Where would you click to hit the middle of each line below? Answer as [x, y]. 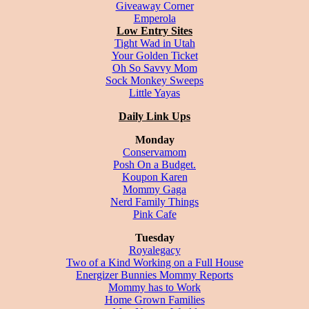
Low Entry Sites [154, 30]
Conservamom [154, 152]
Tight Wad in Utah [154, 43]
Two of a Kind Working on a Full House [154, 262]
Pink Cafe [154, 214]
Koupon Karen [154, 177]
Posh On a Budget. [154, 164]
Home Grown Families [154, 299]
